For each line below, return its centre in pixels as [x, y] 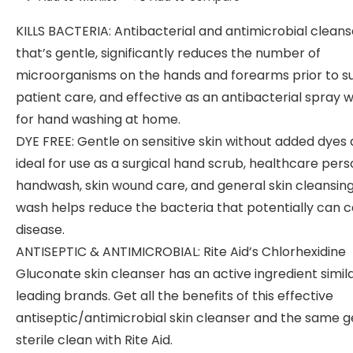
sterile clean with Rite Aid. [94, 340]
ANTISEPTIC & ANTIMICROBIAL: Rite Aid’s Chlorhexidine [181, 252]
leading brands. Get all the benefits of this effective [175, 296]
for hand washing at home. [98, 119]
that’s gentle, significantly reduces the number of [168, 53]
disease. [40, 230]
